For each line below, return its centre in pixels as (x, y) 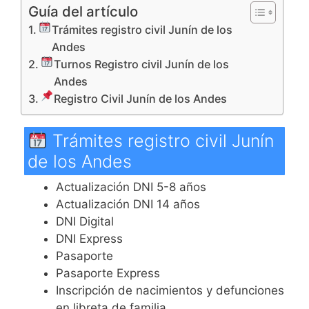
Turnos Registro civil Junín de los (141, 64)
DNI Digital (85, 221)
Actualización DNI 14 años (128, 204)
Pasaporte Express (108, 273)
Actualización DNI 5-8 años (131, 187)
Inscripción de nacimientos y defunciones (170, 290)
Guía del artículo (83, 11)
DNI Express (89, 238)
